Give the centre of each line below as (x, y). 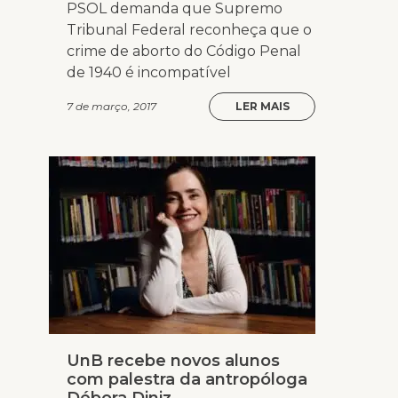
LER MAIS (262, 107)
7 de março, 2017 (111, 107)
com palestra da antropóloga (187, 380)
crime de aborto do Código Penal (184, 52)
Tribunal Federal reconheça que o (189, 30)
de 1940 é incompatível (149, 73)
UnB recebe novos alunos (173, 361)
